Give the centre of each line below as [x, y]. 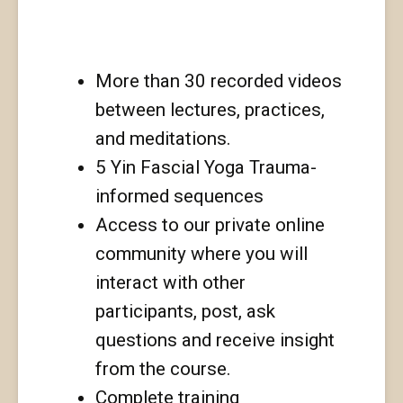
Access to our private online [210, 224]
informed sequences [181, 196]
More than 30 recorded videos [218, 81]
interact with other [170, 282]
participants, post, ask [185, 311]
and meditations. [163, 138]
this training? [168, 23]
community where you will [201, 253]
